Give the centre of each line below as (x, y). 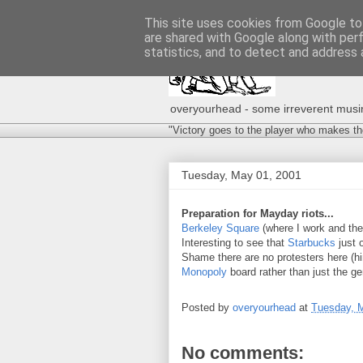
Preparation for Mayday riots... (258, 214)
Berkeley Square (220, 228)
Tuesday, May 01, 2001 (241, 175)
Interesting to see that (235, 243)
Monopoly (204, 272)
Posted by (207, 308)
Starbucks (312, 243)
